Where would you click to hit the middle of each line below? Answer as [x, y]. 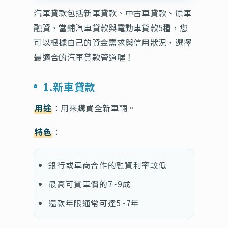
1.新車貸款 [69, 87]
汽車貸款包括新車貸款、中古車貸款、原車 [113, 12]
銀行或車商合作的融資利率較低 [108, 165]
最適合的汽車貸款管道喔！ [84, 57]
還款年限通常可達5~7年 [94, 202]
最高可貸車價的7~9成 [90, 183]
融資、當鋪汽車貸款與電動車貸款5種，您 [111, 27]
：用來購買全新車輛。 [94, 108]
